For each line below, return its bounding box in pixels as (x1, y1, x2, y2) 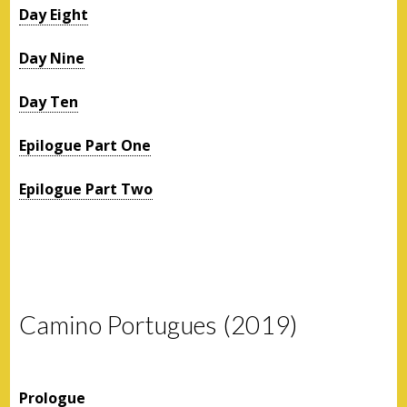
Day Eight (19, 4, 89, 25)
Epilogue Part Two (19, 178, 154, 199)
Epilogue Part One (19, 134, 152, 155)
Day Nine (19, 47, 85, 68)
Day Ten (19, 91, 79, 112)
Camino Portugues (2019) (19, 309, 298, 340)
